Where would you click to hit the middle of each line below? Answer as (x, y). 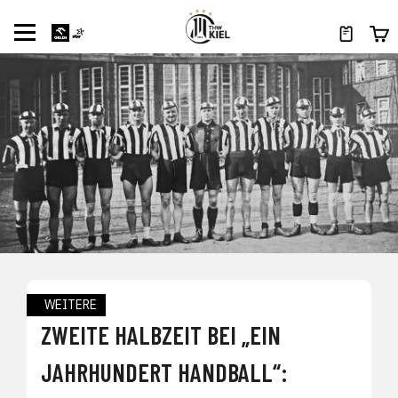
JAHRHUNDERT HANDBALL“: (164, 373)
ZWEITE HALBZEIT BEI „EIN (161, 335)
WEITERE (71, 305)
